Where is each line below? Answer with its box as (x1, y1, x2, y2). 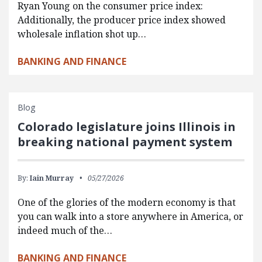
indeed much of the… (18, 223, 112, 237)
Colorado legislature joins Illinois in (18, 118, 236, 135)
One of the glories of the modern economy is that (18, 195, 236, 209)
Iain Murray (30, 173, 74, 183)
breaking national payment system (18, 133, 232, 150)
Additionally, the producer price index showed (18, 13, 226, 26)
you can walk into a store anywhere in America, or (18, 209, 243, 223)
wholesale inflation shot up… (18, 27, 146, 40)
